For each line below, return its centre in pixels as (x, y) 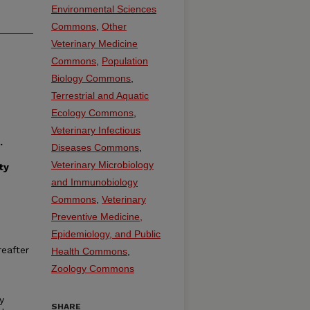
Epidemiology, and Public (106, 234)
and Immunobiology (94, 182)
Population (125, 61)
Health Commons (89, 251)
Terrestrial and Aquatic (100, 95)
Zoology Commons (93, 268)
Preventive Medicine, (97, 217)
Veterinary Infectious (96, 130)
